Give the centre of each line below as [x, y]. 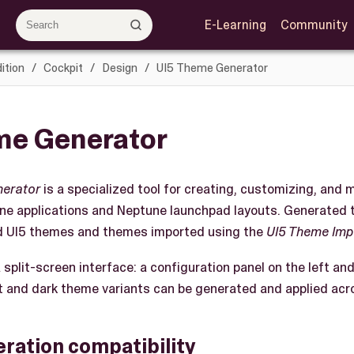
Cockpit [63, 68]
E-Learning [235, 25]
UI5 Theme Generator [212, 68]
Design [119, 68]
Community [314, 25]
